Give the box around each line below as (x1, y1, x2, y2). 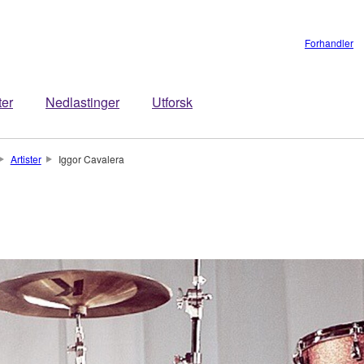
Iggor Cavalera (58, 152, 124, 166)
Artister (10, 152, 41, 166)
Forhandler (305, 36, 353, 50)
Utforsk (152, 93, 193, 111)
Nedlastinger (45, 93, 119, 111)
